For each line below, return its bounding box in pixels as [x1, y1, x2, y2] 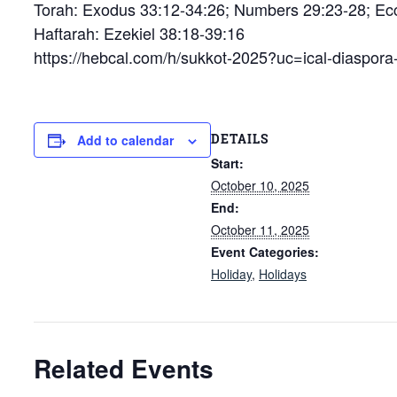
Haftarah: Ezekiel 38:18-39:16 [34, 20, 245, 44]
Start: [211, 154, 244, 173]
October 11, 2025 [211, 221, 309, 239]
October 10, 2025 [211, 176, 309, 195]
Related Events [34, 349, 214, 386]
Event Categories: [211, 243, 319, 261]
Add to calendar [77, 130, 174, 149]
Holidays [259, 265, 307, 284]
